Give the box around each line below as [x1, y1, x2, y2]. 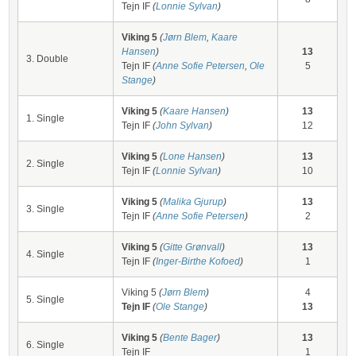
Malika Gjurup [163, 196, 224, 207]
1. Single [26, 113, 65, 124]
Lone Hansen [163, 151, 222, 162]
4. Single [26, 249, 65, 260]
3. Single [26, 203, 65, 215]
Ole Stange [156, 301, 205, 312]
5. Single [26, 294, 65, 305]
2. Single [26, 158, 65, 169]
